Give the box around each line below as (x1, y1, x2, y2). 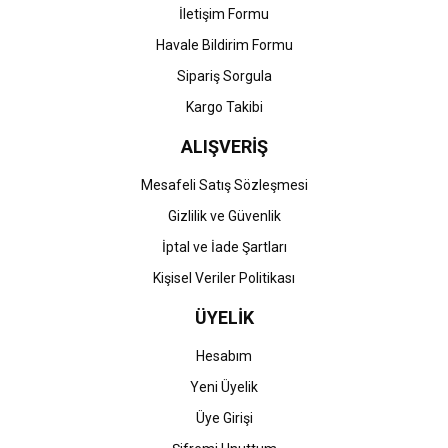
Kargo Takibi (185, 99, 263, 115)
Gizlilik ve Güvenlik (167, 208, 281, 224)
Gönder (204, 67, 244, 81)
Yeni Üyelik (190, 379, 258, 395)
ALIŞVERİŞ (180, 136, 268, 157)
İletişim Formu (179, 6, 269, 22)
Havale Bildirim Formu (155, 37, 293, 53)
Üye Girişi (195, 410, 253, 426)
